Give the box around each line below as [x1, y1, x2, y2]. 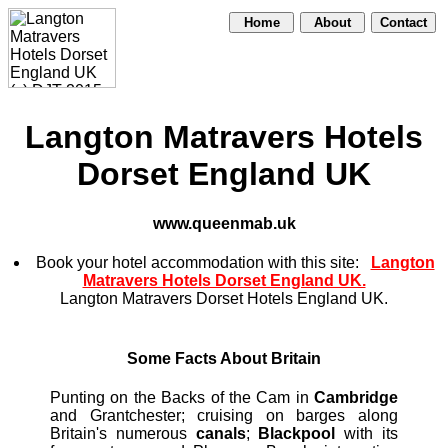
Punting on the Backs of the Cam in [50, 389, 314, 407]
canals [195, 425, 246, 443]
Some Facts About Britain [127, 350, 321, 368]
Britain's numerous [50, 425, 196, 443]
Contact [380, 15, 427, 30]
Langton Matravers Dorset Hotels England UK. [60, 290, 388, 308]
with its [335, 425, 399, 443]
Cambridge [314, 389, 398, 407]
